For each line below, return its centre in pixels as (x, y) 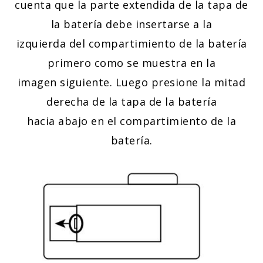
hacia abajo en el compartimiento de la (131, 121)
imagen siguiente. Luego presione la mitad (131, 82)
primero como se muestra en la (131, 63)
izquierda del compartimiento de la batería (131, 44)
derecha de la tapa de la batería (131, 102)
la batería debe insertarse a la (131, 24)
